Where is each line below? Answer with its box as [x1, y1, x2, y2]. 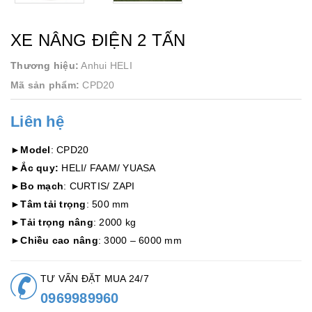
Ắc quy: [20, 162, 58, 174]
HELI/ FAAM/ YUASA [58, 162, 156, 174]
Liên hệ [10, 113, 64, 131]
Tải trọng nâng [20, 217, 93, 228]
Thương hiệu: [10, 60, 79, 72]
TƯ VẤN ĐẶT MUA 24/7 [40, 273, 149, 285]
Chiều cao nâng [20, 235, 98, 247]
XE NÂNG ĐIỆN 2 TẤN [10, 31, 186, 50]
